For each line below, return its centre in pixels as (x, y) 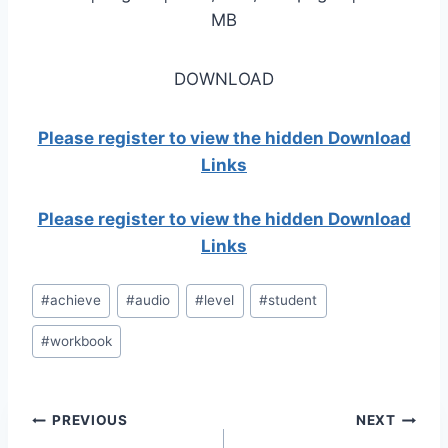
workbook (81, 341)
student (293, 300)
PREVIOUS (90, 420)
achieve (76, 300)
